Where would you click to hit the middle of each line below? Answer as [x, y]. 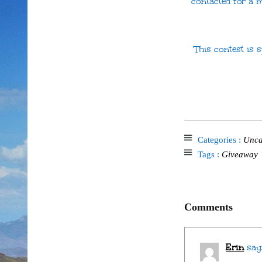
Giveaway [239, 155]
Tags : [209, 155]
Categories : [220, 140]
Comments [208, 207]
